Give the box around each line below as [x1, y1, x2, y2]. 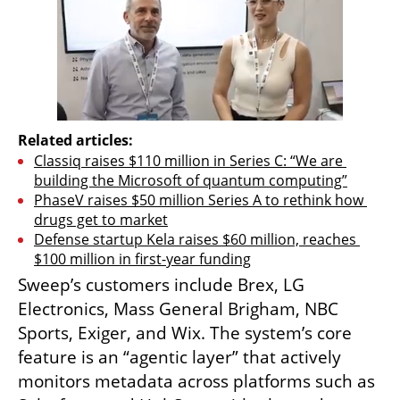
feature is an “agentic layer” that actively [18, 346, 341, 370]
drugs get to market [34, 210, 168, 230]
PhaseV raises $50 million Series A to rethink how [34, 190, 363, 211]
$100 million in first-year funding [34, 249, 251, 270]
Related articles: [18, 130, 133, 151]
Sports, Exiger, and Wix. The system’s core [18, 321, 352, 346]
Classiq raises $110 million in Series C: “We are [34, 151, 343, 171]
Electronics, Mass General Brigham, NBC [18, 297, 338, 321]
